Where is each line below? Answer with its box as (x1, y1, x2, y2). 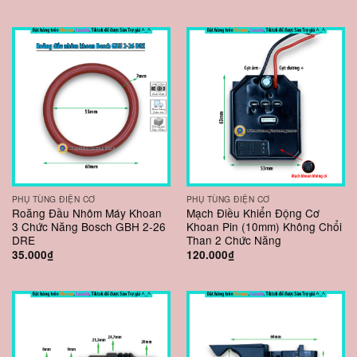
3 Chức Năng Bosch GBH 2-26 (11, 218, 166, 235)
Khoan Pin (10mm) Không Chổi (186, 218, 342, 235)
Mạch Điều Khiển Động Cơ (186, 205, 320, 222)
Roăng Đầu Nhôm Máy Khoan (11, 205, 162, 222)
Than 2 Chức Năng (186, 232, 281, 249)
